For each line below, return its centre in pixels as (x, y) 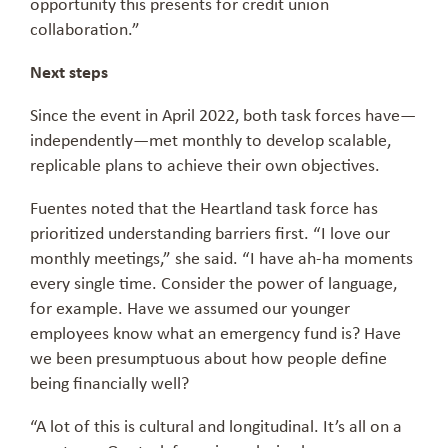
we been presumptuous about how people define (208, 357)
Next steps (69, 71)
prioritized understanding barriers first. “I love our (210, 232)
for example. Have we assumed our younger (190, 307)
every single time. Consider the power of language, (213, 282)
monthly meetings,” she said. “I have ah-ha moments (221, 257)
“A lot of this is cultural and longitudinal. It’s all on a (216, 425)
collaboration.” (85, 28)
